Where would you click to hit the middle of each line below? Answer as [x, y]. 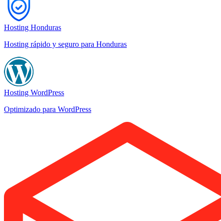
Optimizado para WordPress [48, 109]
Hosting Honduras [33, 27]
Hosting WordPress [34, 92]
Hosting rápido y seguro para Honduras [65, 44]
